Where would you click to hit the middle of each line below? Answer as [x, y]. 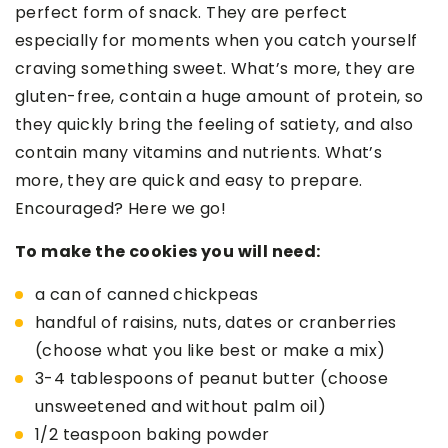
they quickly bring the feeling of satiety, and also [214, 124]
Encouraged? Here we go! [121, 208]
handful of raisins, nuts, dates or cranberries [216, 322]
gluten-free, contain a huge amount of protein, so [219, 96]
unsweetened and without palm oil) [181, 406]
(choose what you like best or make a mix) [210, 350]
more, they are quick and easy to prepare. [189, 180]
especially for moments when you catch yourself [216, 40]
